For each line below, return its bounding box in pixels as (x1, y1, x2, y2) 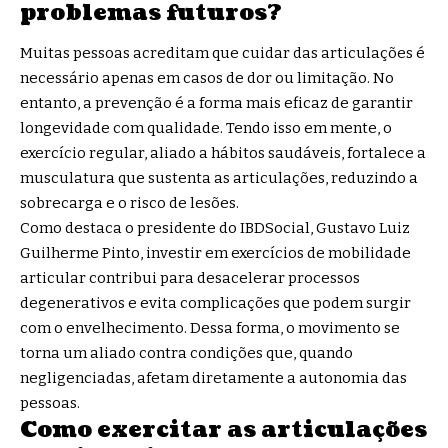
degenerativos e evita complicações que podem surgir (20, 293, 411, 312)
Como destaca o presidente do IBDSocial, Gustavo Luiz (20, 218, 410, 237)
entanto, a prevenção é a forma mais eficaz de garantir (20, 93, 413, 112)
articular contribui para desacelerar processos (20, 268, 360, 287)
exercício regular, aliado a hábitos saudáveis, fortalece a (20, 143, 426, 162)
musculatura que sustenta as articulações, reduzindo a (20, 168, 418, 187)
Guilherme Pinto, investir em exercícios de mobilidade (20, 243, 411, 262)
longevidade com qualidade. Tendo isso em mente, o (20, 118, 392, 137)
